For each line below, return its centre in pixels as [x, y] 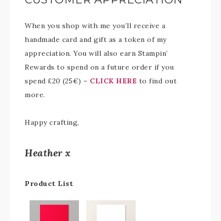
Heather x [48, 153]
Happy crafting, [52, 122]
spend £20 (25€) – [57, 81]
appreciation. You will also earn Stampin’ [96, 53]
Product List [49, 184]
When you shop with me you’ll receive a [95, 26]
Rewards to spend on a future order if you [99, 67]
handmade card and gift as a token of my [96, 39]
